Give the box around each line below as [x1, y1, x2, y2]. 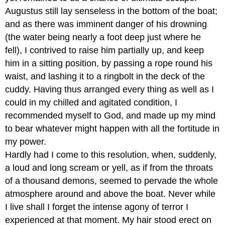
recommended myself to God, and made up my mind [5, 110, 216, 121]
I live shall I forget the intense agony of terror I [5, 201, 189, 212]
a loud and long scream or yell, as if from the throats [5, 162, 213, 173]
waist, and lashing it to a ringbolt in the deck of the [5, 71, 205, 81]
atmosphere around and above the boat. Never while [5, 188, 216, 199]
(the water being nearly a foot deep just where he [5, 32, 201, 42]
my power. [5, 136, 47, 147]
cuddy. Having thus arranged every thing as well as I [5, 84, 214, 94]
